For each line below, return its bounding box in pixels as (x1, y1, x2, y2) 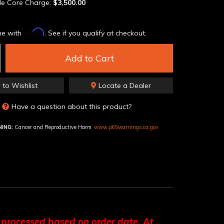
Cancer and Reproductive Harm (13, 123, 91, 130)
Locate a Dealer (96, 81, 151, 90)
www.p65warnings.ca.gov (94, 123, 158, 130)
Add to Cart (64, 52, 114, 64)
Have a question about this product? (11, 102, 131, 111)
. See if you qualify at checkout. (44, 28, 146, 37)
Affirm (23, 27, 44, 36)
